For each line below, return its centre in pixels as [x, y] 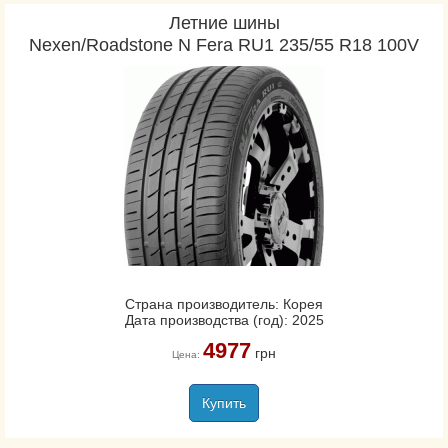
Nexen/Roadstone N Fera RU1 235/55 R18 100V [224, 45]
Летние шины [224, 23]
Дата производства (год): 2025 [224, 320]
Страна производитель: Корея [224, 304]
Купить [224, 403]
